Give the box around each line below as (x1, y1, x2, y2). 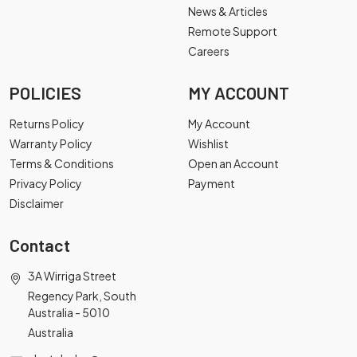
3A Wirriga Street (27, 269, 116, 283)
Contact (10, 234, 70, 255)
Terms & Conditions (10, 156, 114, 171)
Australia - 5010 (27, 305, 110, 320)
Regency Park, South (27, 288, 136, 303)
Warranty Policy (10, 136, 92, 151)
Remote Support (188, 24, 277, 38)
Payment (188, 176, 235, 190)
